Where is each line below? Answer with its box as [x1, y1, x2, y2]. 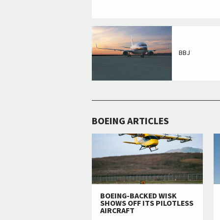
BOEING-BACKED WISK [100, 190, 177, 201]
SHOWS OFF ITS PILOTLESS [100, 197, 193, 209]
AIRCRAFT [100, 205, 135, 216]
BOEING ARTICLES [92, 114, 169, 129]
